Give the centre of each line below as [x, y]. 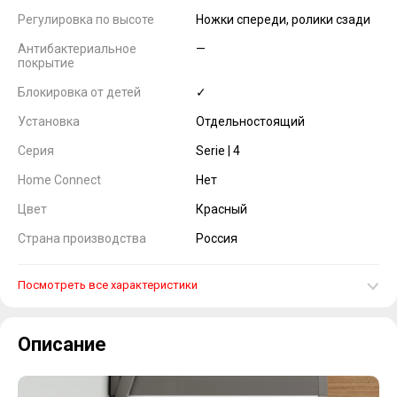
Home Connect [59, 180]
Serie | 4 [218, 151]
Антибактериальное [77, 49]
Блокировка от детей [79, 92]
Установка [49, 121]
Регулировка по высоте [86, 19]
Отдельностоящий [251, 121]
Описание [62, 344]
